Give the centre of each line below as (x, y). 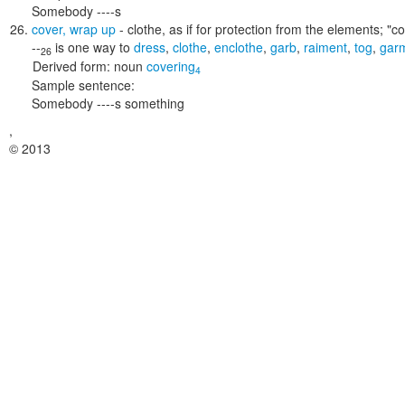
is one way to (93, 47)
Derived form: (71, 66)
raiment (325, 47)
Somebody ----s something (108, 103)
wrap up (93, 29)
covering (171, 66)
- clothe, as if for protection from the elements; (251, 29)
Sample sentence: (83, 85)
